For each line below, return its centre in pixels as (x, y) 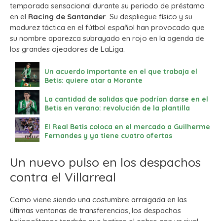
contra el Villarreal (63, 177)
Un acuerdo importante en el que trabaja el (121, 72)
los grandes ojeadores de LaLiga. (67, 49)
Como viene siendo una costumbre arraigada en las (98, 200)
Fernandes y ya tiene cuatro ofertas (108, 136)
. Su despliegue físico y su (149, 17)
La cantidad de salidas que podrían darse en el (126, 99)
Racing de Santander (67, 17)
